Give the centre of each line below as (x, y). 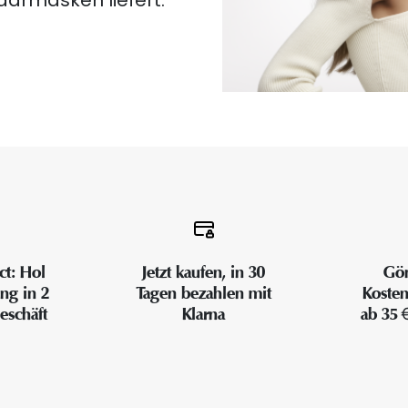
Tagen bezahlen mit (204, 294)
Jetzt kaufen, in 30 (204, 273)
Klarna (204, 315)
